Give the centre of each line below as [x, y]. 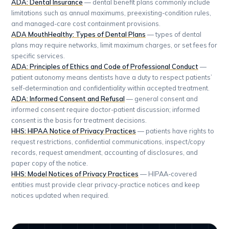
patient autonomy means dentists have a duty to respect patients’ [112, 77]
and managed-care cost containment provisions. [86, 23]
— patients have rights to [175, 131]
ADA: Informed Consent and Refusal [68, 98]
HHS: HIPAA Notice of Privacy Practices [74, 131]
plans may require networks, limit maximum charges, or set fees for [114, 45]
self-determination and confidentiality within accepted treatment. [110, 88]
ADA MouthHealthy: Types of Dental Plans [78, 34]
